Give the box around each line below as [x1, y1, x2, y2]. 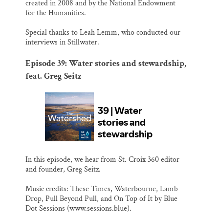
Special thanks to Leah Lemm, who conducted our [25, 27, 180, 38]
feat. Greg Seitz [25, 70, 82, 82]
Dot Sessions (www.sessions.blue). [25, 203, 131, 214]
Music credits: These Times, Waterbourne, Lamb [25, 184, 178, 195]
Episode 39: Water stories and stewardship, [25, 58, 186, 69]
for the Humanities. [25, 8, 86, 19]
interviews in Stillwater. [25, 37, 99, 48]
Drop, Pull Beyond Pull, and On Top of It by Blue [25, 194, 177, 204]
